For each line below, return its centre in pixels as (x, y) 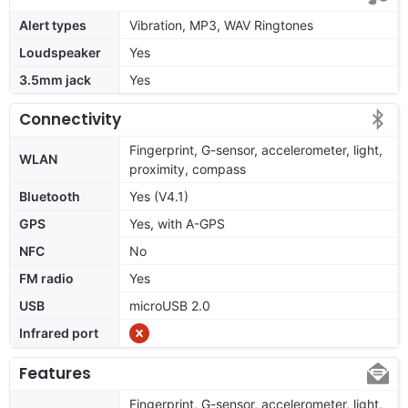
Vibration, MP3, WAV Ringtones (221, 25)
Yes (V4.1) (159, 196)
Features (55, 373)
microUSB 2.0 (170, 305)
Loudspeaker (60, 52)
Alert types (53, 25)
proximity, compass (188, 168)
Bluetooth (50, 196)
